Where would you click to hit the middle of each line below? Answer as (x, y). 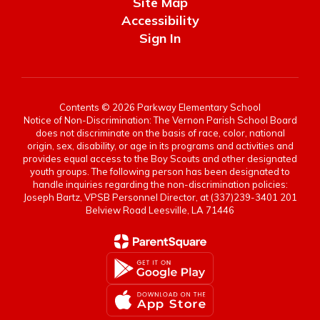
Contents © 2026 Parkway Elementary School (160, 107)
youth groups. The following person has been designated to (160, 171)
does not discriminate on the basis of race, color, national (160, 133)
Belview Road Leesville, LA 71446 (160, 210)
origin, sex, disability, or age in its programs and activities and (160, 146)
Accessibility (160, 20)
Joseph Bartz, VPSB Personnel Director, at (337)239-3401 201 (160, 197)
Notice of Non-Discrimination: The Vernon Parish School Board (160, 120)
